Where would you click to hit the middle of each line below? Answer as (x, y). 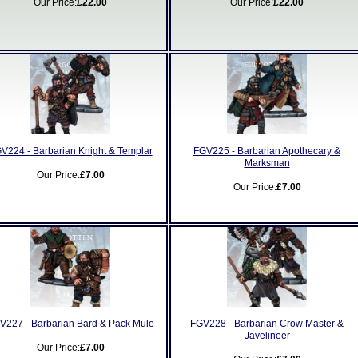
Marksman (267, 163)
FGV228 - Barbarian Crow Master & (267, 324)
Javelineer (267, 336)
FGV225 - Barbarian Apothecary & (267, 151)
